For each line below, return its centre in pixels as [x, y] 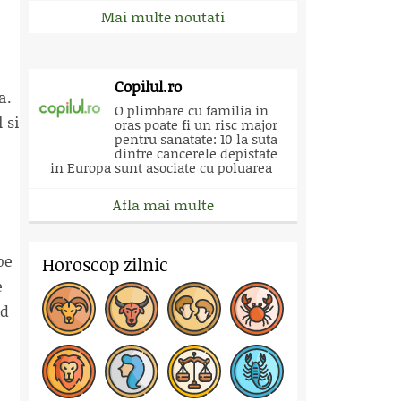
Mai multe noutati [163, 17]
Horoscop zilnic [105, 264]
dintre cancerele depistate [196, 153]
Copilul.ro [148, 86]
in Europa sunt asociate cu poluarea [161, 167]
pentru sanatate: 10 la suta [196, 139]
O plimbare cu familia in [192, 110]
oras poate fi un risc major [196, 124]
